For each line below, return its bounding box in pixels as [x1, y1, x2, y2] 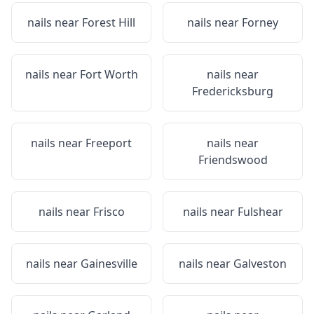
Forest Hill [82, 15, 135, 30]
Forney [242, 15, 278, 30]
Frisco [93, 204, 125, 219]
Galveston [233, 256, 287, 271]
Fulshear [237, 204, 283, 219]
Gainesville [80, 256, 137, 271]
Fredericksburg [192, 83, 273, 99]
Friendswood [198, 152, 268, 168]
